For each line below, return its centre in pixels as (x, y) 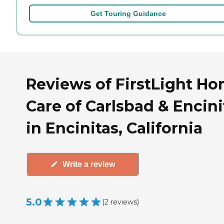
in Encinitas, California (114, 128)
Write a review (88, 164)
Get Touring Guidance (128, 13)
